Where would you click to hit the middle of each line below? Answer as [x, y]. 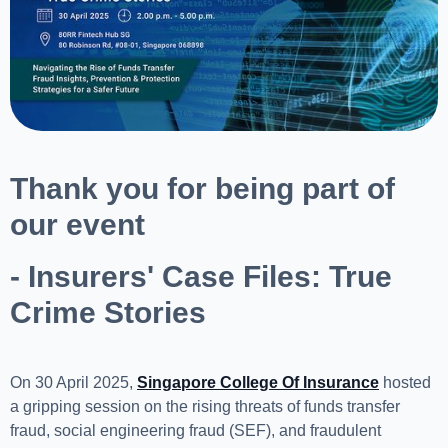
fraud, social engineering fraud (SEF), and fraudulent [195, 431]
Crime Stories [108, 313]
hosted [405, 383]
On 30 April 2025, [73, 383]
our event [77, 225]
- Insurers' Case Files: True [201, 277]
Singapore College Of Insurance [258, 383]
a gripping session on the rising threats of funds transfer [205, 407]
